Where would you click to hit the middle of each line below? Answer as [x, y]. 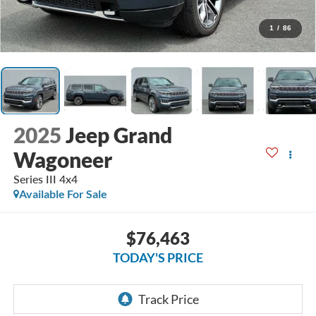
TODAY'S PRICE [158, 257]
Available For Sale [63, 194]
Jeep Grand [119, 135]
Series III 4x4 [45, 179]
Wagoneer [62, 160]
